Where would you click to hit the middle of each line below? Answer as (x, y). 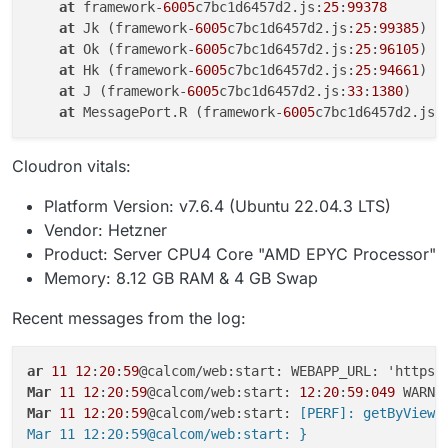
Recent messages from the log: (129, 318)
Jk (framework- (135, 28)
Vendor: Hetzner (105, 230)
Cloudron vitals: (71, 166)
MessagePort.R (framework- (179, 112)
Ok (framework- (135, 49)
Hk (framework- (135, 70)
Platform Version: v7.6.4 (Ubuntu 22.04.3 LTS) (217, 206)
